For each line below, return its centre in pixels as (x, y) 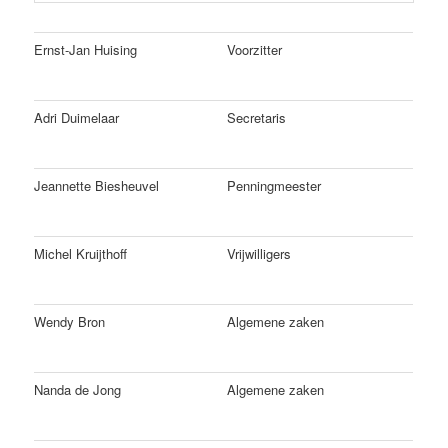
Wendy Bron (70, 322)
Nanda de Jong (78, 390)
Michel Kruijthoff (81, 254)
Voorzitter (255, 50)
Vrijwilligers (259, 254)
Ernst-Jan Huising (86, 50)
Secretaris (257, 118)
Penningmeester (274, 186)
